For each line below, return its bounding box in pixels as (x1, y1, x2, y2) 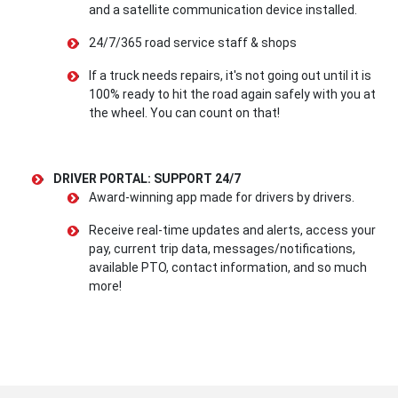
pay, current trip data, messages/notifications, (89, 242, 355, 257)
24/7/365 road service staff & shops (89, 36, 297, 51)
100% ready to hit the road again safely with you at (89, 87, 376, 102)
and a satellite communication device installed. (89, 3, 357, 18)
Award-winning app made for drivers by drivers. (89, 190, 354, 205)
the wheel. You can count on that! (89, 106, 280, 121)
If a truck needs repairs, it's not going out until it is (89, 68, 371, 84)
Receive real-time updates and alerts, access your (89, 223, 376, 238)
